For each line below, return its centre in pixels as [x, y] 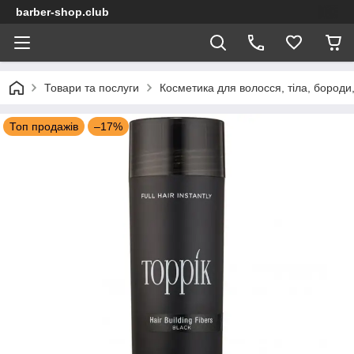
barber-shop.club [62, 12]
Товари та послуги [92, 88]
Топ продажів [44, 126]
